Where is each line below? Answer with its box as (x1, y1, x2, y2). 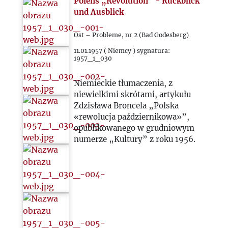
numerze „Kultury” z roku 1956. (74, 134, 196, 144)
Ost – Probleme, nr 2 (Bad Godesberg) (74, 31, 189, 39)
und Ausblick (74, 7, 124, 17)
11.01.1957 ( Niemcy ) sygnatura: (74, 47, 170, 54)
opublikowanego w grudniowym (74, 123, 195, 133)
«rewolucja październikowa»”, (74, 112, 190, 122)
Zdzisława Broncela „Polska (74, 101, 179, 110)
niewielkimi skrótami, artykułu (74, 90, 191, 99)
